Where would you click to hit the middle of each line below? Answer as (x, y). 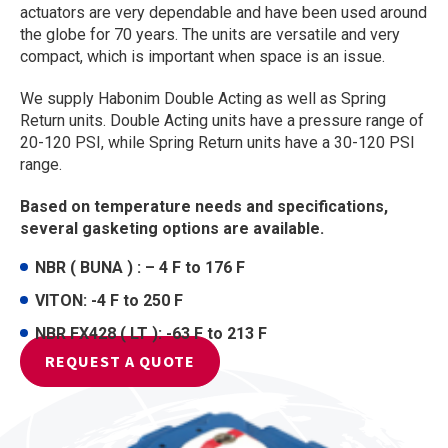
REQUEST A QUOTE (120, 361)
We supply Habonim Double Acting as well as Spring (203, 98)
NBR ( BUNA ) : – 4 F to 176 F (140, 267)
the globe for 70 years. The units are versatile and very (210, 34)
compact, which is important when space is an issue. (202, 56)
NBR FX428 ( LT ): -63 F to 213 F (151, 333)
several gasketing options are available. (172, 228)
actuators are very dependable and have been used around (223, 12)
